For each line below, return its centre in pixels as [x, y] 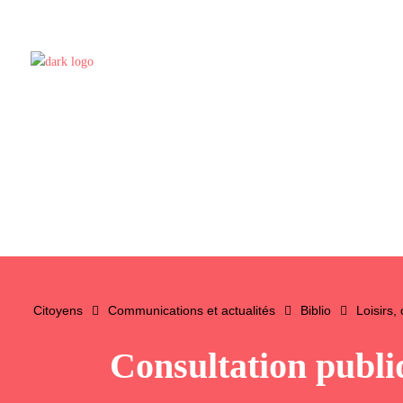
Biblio [316, 310]
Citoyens [58, 310]
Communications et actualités [192, 310]
